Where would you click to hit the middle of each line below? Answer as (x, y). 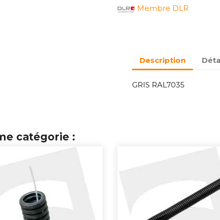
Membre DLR (163, 8)
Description (163, 60)
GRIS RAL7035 (158, 85)
